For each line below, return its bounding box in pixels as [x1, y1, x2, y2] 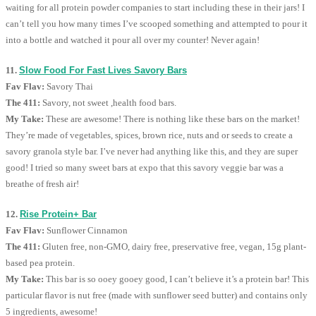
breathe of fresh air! [6, 178, 79, 190]
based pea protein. [6, 257, 75, 269]
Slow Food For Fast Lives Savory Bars [19, 65, 187, 76]
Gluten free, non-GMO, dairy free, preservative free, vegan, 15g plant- [40, 241, 306, 253]
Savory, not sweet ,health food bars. [40, 97, 176, 109]
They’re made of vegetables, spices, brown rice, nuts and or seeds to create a [6, 130, 293, 141]
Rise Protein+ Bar [20, 209, 97, 220]
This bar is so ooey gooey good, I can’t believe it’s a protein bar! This [44, 274, 309, 285]
